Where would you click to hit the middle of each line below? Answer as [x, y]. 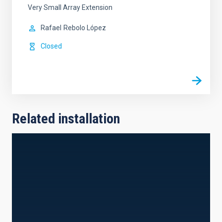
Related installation [66, 119]
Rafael [51, 28]
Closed [51, 46]
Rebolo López [85, 28]
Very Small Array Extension [70, 8]
